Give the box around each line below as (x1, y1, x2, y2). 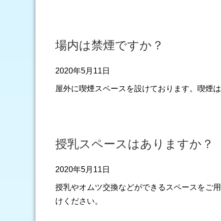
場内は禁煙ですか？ (55, 38, 164, 52)
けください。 (55, 197, 103, 205)
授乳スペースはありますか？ (55, 137, 214, 150)
